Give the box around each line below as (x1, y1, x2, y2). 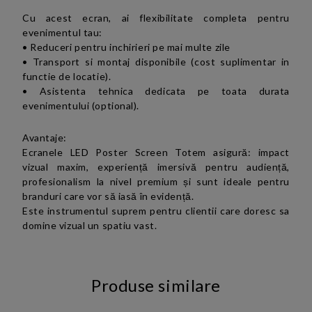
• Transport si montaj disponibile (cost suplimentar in (22, 56, 290, 68)
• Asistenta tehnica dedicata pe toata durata (22, 85, 290, 97)
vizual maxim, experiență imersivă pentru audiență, (22, 161, 290, 173)
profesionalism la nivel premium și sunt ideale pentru (22, 175, 290, 187)
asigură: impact (206, 146, 290, 158)
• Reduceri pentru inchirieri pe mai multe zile (22, 41, 231, 53)
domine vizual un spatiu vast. (22, 219, 157, 231)
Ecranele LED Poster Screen (22, 146, 169, 158)
